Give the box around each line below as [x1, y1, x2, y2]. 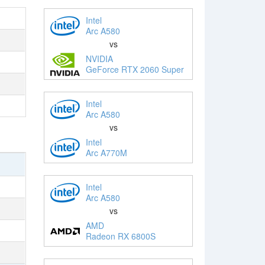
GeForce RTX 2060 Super [85, 63, 184, 75]
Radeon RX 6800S [85, 230, 156, 242]
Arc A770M [85, 146, 127, 159]
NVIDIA [85, 52, 113, 64]
